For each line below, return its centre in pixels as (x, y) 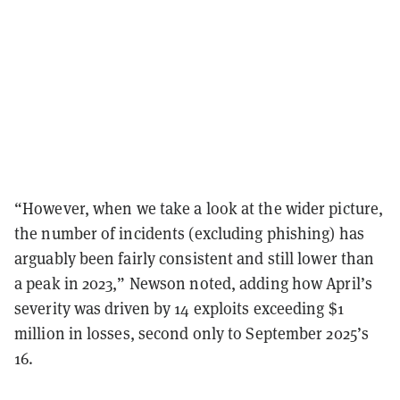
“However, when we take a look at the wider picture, (199, 208)
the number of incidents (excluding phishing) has (189, 233)
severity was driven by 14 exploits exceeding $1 (179, 308)
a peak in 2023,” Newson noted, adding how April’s (193, 283)
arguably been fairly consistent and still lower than (195, 258)
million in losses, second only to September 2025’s (192, 333)
